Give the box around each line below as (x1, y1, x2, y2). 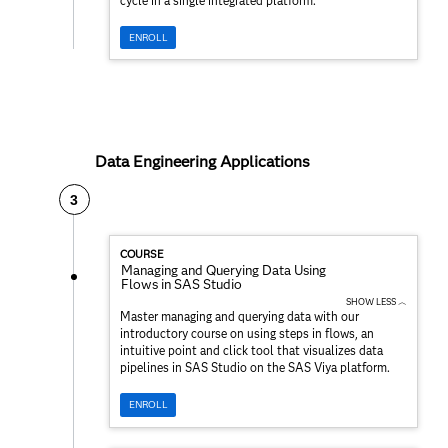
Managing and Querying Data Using (121, 262, 326, 279)
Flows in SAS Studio (121, 276, 242, 293)
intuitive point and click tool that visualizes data (120, 343, 383, 359)
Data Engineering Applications (95, 152, 310, 172)
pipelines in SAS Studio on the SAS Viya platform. (120, 360, 390, 376)
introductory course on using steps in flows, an (120, 326, 374, 342)
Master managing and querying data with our (120, 309, 359, 325)
